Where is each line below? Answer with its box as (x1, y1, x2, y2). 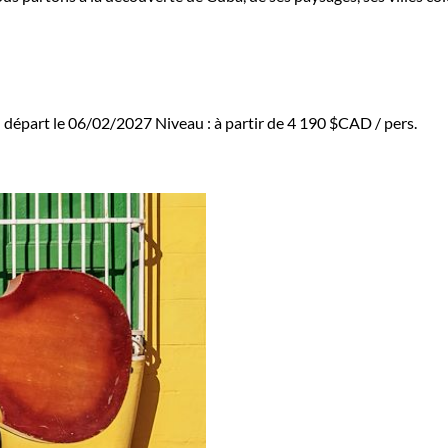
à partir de (214, 113, 287, 133)
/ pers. (372, 113, 417, 133)
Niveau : (155, 113, 214, 133)
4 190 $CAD (287, 113, 372, 133)
